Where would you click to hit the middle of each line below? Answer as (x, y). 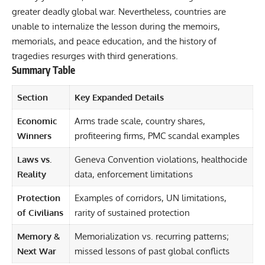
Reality (31, 174)
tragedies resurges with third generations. (95, 56)
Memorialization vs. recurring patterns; (151, 236)
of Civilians (40, 212)
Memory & (38, 236)
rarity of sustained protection (132, 212)
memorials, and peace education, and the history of (114, 41)
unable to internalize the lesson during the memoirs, (116, 27)
